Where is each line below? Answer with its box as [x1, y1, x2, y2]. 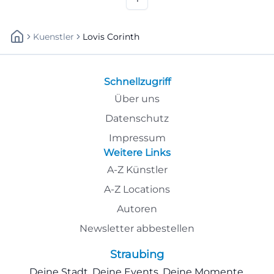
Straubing [110, 247, 164, 261]
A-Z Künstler [106, 163, 168, 176]
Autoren [117, 202, 157, 215]
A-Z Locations [104, 183, 170, 195]
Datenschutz [105, 112, 169, 124]
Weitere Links [103, 146, 171, 158]
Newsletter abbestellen [80, 222, 194, 234]
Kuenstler [33, 31, 74, 42]
